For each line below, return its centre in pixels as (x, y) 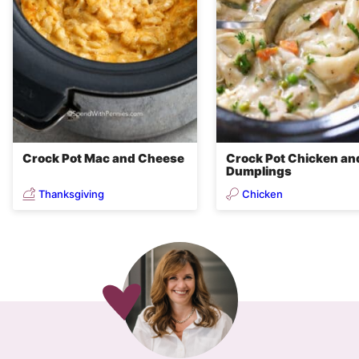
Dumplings (259, 171)
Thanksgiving (71, 194)
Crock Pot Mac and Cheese (103, 159)
